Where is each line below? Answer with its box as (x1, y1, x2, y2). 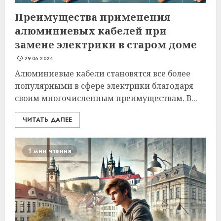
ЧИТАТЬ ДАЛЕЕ (23, 115, 72, 124)
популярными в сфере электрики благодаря (15, 80, 193, 91)
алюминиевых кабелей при (15, 24, 167, 37)
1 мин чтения (28, 147, 71, 155)
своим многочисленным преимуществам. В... (15, 93, 197, 104)
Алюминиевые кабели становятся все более (15, 68, 190, 79)
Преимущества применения (15, 10, 171, 24)
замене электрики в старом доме (15, 38, 197, 51)
